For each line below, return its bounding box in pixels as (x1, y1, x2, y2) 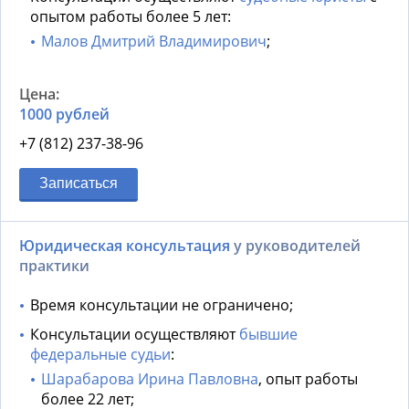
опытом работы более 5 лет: (30, 6, 231, 27)
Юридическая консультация (19, 236, 230, 257)
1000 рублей (19, 104, 110, 125)
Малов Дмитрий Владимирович (41, 31, 267, 52)
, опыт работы (258, 369, 358, 390)
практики (19, 256, 89, 277)
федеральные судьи (30, 344, 171, 365)
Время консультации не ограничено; (30, 295, 293, 316)
